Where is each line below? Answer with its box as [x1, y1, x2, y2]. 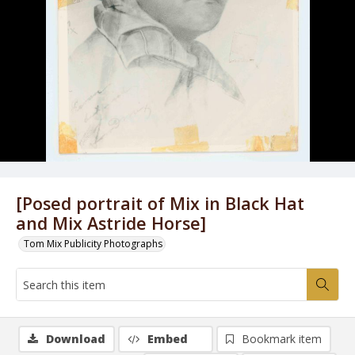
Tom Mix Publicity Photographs [24, 237, 162, 250]
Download [46, 331, 105, 346]
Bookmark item [242, 331, 322, 346]
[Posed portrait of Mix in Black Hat [16, 192, 304, 215]
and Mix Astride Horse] [16, 212, 206, 235]
